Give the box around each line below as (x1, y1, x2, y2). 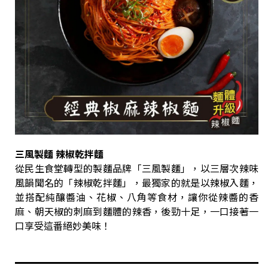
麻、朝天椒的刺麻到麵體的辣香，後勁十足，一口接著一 (15, 203, 258, 218)
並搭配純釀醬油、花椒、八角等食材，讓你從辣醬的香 (15, 189, 258, 204)
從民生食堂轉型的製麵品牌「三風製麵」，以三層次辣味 (15, 160, 258, 175)
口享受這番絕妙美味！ (15, 218, 111, 233)
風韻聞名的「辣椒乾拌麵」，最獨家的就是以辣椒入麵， (15, 175, 258, 190)
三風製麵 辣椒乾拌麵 (15, 146, 103, 161)
